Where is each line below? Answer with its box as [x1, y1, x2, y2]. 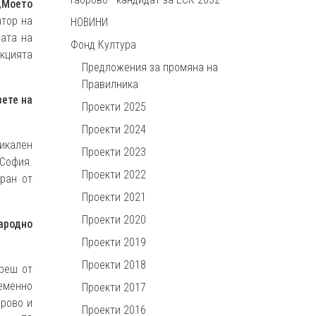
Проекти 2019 [82, 236, 146, 249]
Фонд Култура [71, 38, 136, 51]
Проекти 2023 [82, 145, 146, 159]
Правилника [82, 78, 138, 91]
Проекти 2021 [82, 190, 146, 204]
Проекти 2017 [82, 281, 146, 294]
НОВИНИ [71, 16, 108, 29]
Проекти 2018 [82, 258, 146, 272]
